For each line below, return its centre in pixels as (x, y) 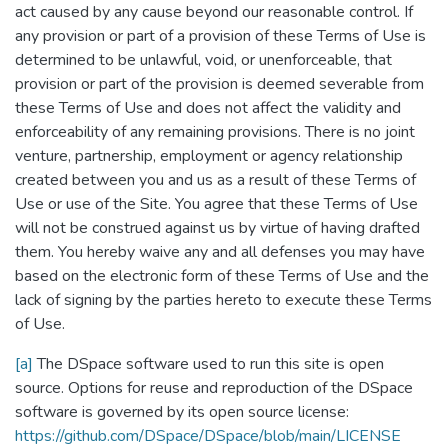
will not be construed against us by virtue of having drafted (217, 228)
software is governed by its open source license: (182, 412)
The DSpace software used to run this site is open (208, 364)
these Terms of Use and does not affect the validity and (208, 108)
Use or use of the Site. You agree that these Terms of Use (216, 204)
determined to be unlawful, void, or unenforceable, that (203, 60)
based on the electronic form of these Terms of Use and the (222, 276)
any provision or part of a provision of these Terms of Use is (220, 36)
